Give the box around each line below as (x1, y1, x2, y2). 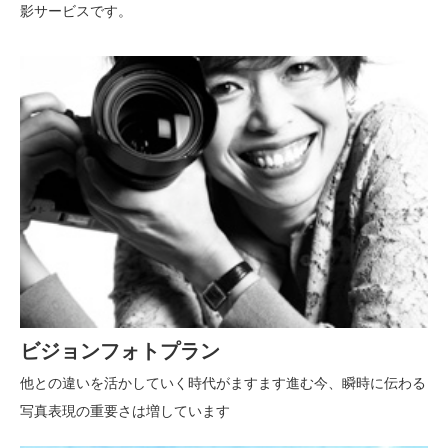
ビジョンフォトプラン (20, 340, 220, 362)
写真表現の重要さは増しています (20, 405, 230, 419)
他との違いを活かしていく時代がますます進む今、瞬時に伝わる (20, 377, 426, 391)
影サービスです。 (20, 5, 132, 19)
